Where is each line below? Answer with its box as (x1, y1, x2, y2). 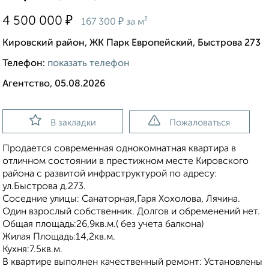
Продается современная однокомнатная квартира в (2, 144, 236, 154)
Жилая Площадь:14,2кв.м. (2, 232, 115, 243)
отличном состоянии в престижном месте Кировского (2, 157, 249, 167)
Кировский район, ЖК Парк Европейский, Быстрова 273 (2, 38, 261, 49)
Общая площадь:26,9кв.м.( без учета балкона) (2, 220, 204, 230)
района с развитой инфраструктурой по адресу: (2, 169, 217, 180)
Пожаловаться (169, 118, 231, 128)
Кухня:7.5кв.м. (2, 245, 62, 255)
